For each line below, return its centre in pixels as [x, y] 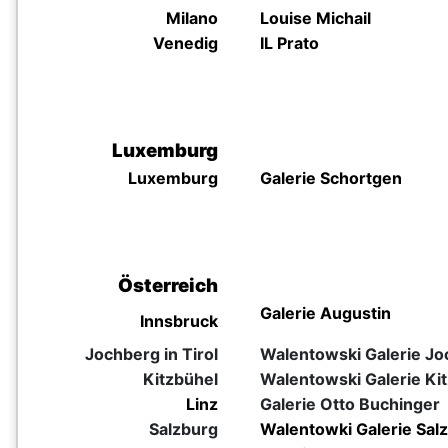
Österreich [168, 285]
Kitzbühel [180, 379]
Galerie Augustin [325, 313]
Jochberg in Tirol [151, 354]
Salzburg [183, 429]
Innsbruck [179, 321]
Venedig [185, 43]
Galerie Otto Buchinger [350, 404]
